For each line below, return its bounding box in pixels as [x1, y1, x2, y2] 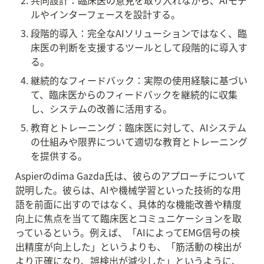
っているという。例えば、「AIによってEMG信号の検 [15, 225, 240, 239]
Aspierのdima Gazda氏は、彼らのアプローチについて [15, 169, 246, 183]
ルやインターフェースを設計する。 [31, 7, 180, 21]
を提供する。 [31, 148, 87, 163]
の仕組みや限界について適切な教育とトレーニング [31, 134, 247, 148]
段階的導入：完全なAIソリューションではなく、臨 [31, 26, 247, 40]
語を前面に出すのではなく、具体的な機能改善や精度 [15, 197, 242, 211]
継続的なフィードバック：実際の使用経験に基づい [31, 73, 247, 87]
